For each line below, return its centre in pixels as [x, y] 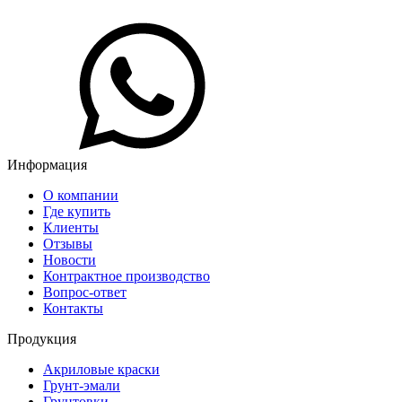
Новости [70, 260]
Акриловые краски [101, 370]
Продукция [42, 339]
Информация [47, 165]
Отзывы [68, 244]
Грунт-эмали [82, 386]
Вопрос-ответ [85, 293]
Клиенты [71, 228]
